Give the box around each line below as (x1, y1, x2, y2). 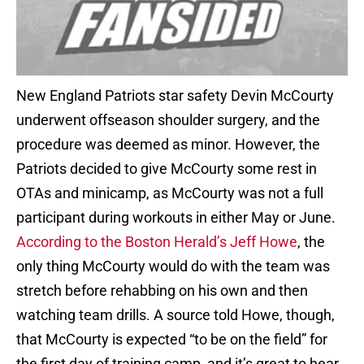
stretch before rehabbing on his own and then (16, 282, 308, 300)
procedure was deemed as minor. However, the (16, 136, 320, 154)
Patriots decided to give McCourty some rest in (16, 160, 317, 178)
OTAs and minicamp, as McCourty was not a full (16, 184, 323, 202)
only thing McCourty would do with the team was (16, 258, 330, 275)
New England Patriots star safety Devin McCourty (16, 87, 334, 105)
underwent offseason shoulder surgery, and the (16, 111, 320, 129)
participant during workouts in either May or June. (16, 209, 336, 227)
